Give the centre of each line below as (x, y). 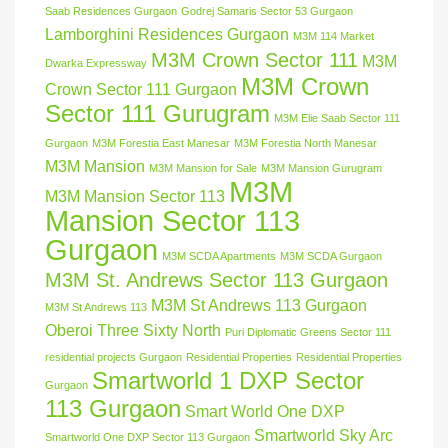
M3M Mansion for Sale (203, 168)
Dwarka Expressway (96, 63)
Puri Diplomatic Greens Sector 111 (308, 332)
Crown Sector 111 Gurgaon (141, 90)
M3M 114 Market (333, 36)
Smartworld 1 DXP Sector (228, 381)
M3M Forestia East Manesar (161, 143)
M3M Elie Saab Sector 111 (337, 118)
